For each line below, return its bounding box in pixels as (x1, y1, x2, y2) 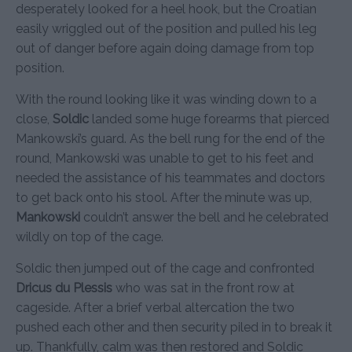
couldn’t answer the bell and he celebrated (80, 209, 328, 225)
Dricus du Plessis (16, 280, 112, 295)
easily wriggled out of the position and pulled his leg (16, 20, 317, 36)
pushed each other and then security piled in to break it (16, 319, 332, 335)
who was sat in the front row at (112, 280, 295, 295)
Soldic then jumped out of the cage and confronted (16, 260, 314, 276)
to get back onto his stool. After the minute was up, (16, 189, 312, 205)
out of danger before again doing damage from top (16, 40, 314, 56)
